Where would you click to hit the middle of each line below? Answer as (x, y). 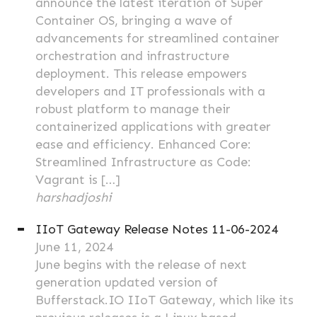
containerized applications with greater (153, 127)
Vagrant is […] (78, 180)
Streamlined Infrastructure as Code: (143, 162)
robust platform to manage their (133, 109)
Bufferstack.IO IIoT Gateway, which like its (165, 300)
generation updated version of (127, 282)
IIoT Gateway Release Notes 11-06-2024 (157, 229)
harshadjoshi (73, 197)
